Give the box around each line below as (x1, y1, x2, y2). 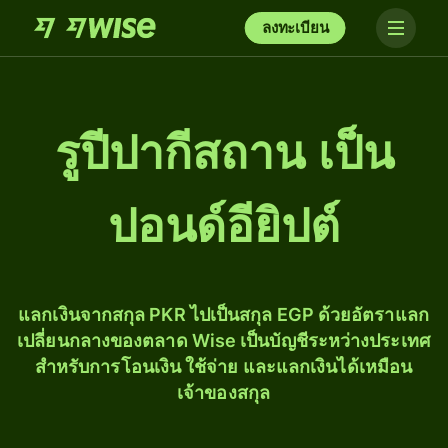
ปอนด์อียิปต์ (108, 200, 340, 252)
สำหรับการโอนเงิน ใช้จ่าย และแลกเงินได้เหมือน (34, 356, 413, 377)
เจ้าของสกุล (177, 382, 270, 403)
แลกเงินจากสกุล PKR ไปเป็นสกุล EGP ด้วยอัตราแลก (18, 304, 429, 325)
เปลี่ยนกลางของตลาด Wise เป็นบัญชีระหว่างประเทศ (17, 330, 430, 351)
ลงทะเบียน (261, 18, 329, 37)
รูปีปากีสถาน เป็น (54, 127, 394, 179)
